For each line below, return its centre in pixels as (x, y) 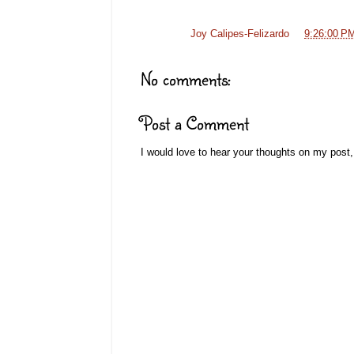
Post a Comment (195, 122)
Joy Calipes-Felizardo (240, 34)
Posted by (166, 34)
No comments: (186, 78)
